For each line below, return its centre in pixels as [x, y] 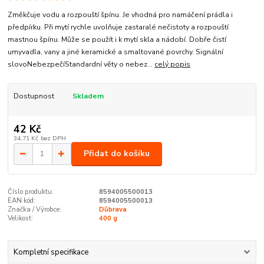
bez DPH [53, 138]
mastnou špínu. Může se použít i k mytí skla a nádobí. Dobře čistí [117, 39]
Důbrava [113, 209]
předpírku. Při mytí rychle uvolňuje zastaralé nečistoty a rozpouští [118, 27]
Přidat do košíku [117, 154]
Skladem [88, 96]
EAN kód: [22, 200]
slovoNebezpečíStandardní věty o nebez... [81, 64]
